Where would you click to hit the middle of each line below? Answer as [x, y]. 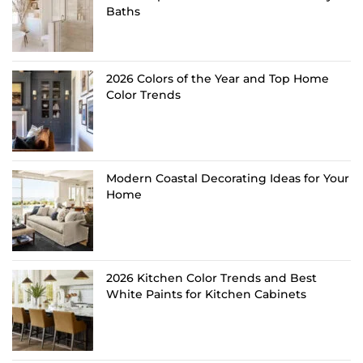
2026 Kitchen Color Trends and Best [211, 278]
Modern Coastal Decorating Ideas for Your [228, 179]
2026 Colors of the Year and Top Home [218, 79]
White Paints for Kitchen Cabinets [206, 295]
